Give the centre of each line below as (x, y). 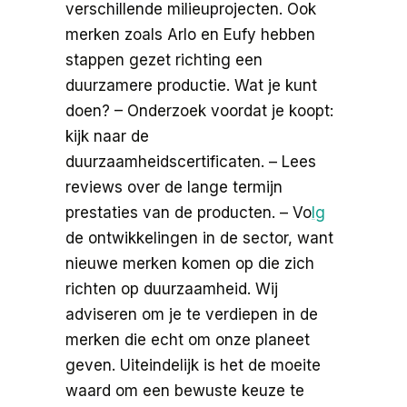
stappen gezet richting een (164, 60)
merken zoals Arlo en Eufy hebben (190, 34)
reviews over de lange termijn (174, 187)
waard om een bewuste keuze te (185, 390)
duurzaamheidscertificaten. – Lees (191, 161)
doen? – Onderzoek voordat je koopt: (199, 110)
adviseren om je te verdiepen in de (192, 314)
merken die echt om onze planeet (188, 339)
